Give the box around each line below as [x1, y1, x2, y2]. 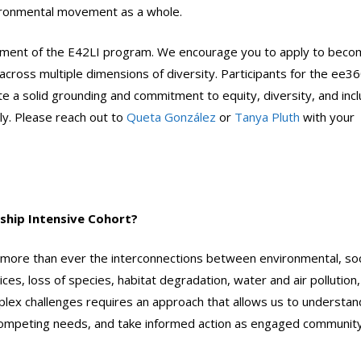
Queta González [127, 108, 216, 125]
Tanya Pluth [234, 108, 300, 125]
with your [300, 108, 355, 125]
